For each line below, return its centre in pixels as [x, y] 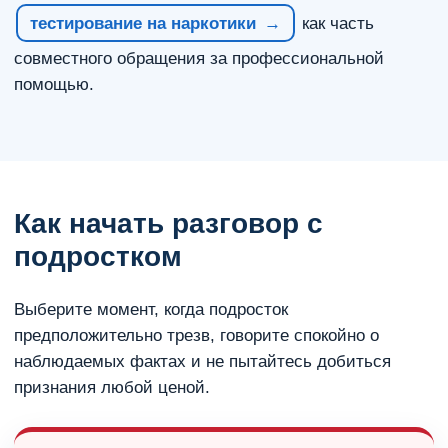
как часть [335, 23]
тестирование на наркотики [143, 23]
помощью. [54, 84]
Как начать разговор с [168, 223]
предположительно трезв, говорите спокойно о [196, 335]
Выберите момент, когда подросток [151, 309]
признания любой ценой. [112, 387]
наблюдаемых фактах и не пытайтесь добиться [202, 361]
